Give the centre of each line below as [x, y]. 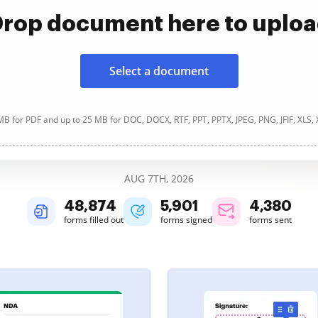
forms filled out [93, 220]
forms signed [186, 220]
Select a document [159, 71]
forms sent [270, 220]
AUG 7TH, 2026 [159, 179]
